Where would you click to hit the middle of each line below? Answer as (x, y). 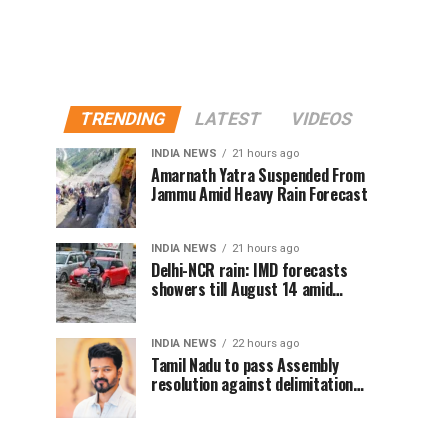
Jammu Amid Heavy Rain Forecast (259, 194)
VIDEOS (321, 119)
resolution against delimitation (252, 384)
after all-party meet (217, 403)
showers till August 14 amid (242, 289)
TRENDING (122, 119)
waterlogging (195, 308)
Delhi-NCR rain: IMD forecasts (249, 270)
